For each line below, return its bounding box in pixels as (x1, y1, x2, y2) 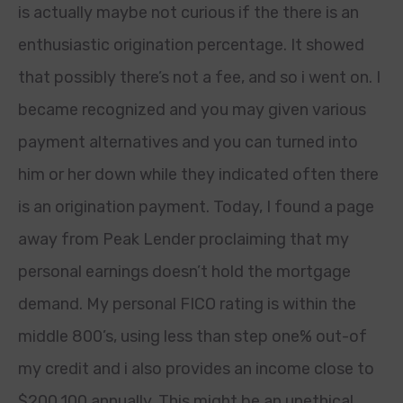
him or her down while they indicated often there (18, 165, 379, 184)
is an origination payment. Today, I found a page (18, 197, 374, 217)
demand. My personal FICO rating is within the (18, 294, 356, 314)
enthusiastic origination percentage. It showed (18, 35, 364, 55)
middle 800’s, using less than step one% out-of (18, 327, 367, 346)
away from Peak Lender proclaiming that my (18, 229, 349, 249)
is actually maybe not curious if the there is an (18, 3, 359, 22)
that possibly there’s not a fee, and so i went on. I (18, 67, 381, 87)
